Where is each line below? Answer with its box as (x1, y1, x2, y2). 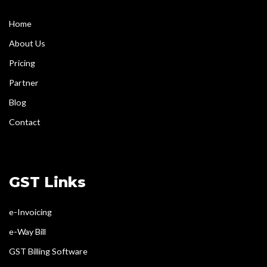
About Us (9, 38, 45, 48)
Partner (9, 77, 39, 88)
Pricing (9, 57, 35, 68)
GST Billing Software (9, 246, 88, 256)
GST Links (9, 173, 86, 191)
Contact (9, 116, 41, 127)
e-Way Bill (9, 226, 46, 237)
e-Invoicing (9, 206, 52, 217)
